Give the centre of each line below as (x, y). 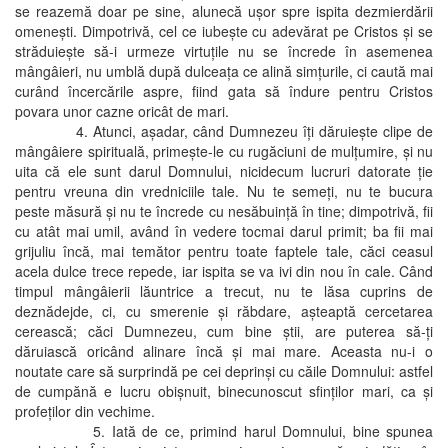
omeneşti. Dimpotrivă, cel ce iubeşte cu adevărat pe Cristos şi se (224, 30)
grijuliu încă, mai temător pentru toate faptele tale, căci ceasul (224, 250)
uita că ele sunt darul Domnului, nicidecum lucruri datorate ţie (224, 170)
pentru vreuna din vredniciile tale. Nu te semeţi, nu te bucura (224, 190)
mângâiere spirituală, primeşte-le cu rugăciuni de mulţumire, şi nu (224, 150)
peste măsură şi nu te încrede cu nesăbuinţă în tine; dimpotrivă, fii (224, 210)
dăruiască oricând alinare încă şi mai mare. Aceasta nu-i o (224, 350)
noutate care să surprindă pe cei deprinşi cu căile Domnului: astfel (224, 370)
